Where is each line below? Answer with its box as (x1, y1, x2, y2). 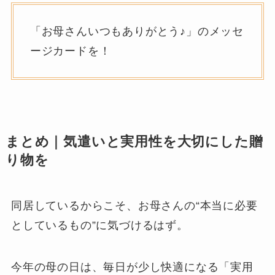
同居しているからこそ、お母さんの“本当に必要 (10, 199, 258, 212)
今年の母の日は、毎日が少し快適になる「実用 (10, 260, 254, 273)
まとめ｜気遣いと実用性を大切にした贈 (5, 134, 263, 150)
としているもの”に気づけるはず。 (10, 219, 188, 232)
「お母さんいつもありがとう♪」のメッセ (29, 25, 244, 38)
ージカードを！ (29, 45, 111, 58)
